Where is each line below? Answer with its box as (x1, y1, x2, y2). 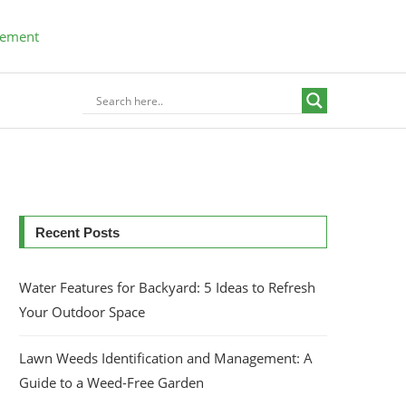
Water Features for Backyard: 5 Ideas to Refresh (19, 278, 315, 296)
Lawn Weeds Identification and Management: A (19, 349, 313, 367)
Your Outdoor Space (19, 303, 145, 321)
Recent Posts (35, 225, 120, 240)
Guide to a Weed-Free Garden (19, 373, 204, 391)
